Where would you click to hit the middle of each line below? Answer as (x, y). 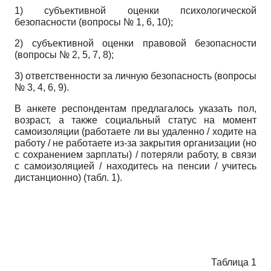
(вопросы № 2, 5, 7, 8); (64, 54)
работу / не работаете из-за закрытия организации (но (135, 143)
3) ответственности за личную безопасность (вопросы (135, 76)
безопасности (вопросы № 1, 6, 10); (94, 22)
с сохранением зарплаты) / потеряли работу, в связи (135, 154)
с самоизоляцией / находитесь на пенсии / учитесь (135, 166)
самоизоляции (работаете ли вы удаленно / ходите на (135, 131)
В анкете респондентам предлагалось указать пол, (135, 108)
